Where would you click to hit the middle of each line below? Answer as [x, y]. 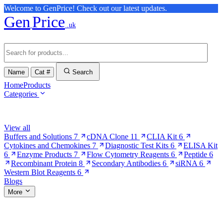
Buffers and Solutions [38, 137]
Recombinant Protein [44, 163]
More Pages [23, 209]
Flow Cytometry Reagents [128, 154]
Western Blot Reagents [40, 172]
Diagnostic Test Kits [137, 145]
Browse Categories [34, 111]
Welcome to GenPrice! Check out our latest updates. [85, 8]
